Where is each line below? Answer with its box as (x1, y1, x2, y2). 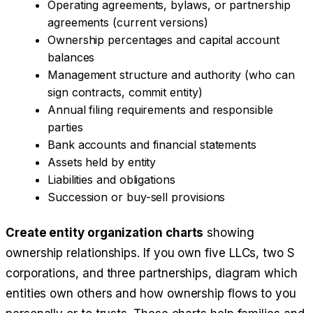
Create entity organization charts (6, 226, 204, 240)
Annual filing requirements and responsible (48, 103, 273, 117)
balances (48, 50, 95, 65)
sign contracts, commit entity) (48, 85, 203, 100)
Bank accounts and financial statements (48, 138, 256, 152)
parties (48, 120, 83, 135)
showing (203, 226, 254, 240)
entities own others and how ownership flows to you (6, 286, 297, 301)
